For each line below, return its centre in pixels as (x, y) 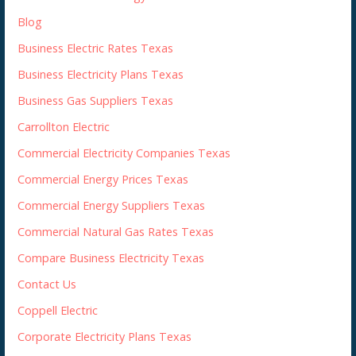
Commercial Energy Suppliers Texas (112, 205)
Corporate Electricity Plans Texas (105, 336)
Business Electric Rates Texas (96, 48)
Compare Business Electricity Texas (111, 257)
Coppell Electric (58, 310)
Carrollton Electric (64, 126)
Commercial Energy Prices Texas (103, 179)
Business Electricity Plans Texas (101, 74)
